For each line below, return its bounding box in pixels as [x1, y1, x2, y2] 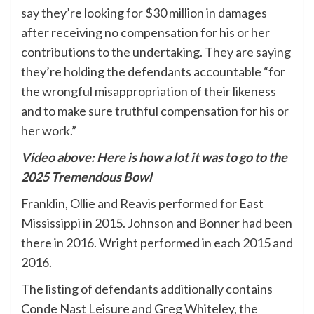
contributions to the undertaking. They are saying [21, 44, 291, 60]
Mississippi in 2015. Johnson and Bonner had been [21, 215, 292, 231]
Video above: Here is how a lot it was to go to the [21, 149, 287, 165]
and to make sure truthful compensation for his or [21, 103, 289, 119]
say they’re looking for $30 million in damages [21, 5, 267, 21]
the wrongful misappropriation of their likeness [21, 83, 276, 100]
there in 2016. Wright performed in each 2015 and [21, 235, 293, 251]
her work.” [21, 123, 76, 139]
